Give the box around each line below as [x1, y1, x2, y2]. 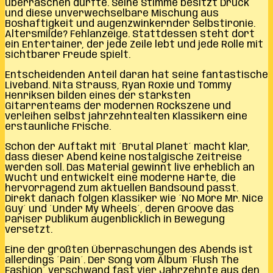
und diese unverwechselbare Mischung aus [5, 8, 219, 19]
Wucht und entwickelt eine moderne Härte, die [5, 172, 236, 183]
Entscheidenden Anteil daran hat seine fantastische [5, 69, 268, 80]
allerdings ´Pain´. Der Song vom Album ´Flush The [5, 255, 239, 266]
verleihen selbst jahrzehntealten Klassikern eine [5, 111, 247, 122]
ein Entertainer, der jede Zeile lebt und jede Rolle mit [5, 39, 263, 50]
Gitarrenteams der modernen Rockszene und [5, 101, 231, 112]
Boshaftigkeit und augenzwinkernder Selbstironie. [5, 18, 255, 29]
